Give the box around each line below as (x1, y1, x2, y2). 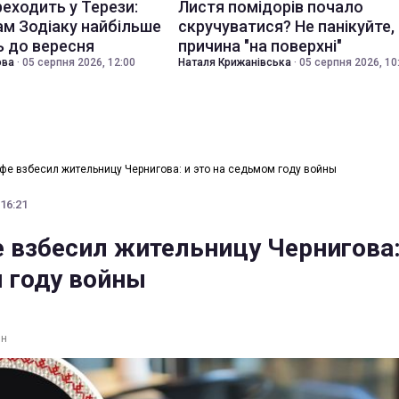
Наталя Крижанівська (178, 56, 291, 69)
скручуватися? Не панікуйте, (178, 17, 395, 36)
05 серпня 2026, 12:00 (22, 56, 135, 69)
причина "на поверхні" (178, 37, 342, 55)
